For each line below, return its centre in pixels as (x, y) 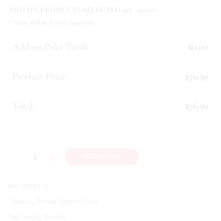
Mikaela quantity (34, 153)
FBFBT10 (35, 186)
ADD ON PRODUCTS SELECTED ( (67, 10)
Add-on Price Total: (50, 47)
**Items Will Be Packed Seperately (51, 23)
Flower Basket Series (68, 201)
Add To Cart (102, 157)
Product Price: (40, 76)
